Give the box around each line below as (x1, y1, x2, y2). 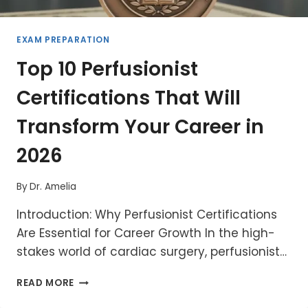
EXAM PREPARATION (16, 34, 110, 45)
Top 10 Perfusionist (16, 55, 198, 82)
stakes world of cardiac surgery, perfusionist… (16, 243, 287, 261)
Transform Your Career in (16, 113, 264, 140)
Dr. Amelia (30, 180, 77, 194)
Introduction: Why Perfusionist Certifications (16, 206, 277, 223)
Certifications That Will (16, 84, 241, 111)
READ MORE (16, 276, 75, 290)
